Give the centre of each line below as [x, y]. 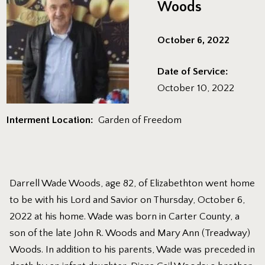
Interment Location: [51, 120]
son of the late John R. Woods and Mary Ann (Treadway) [130, 233]
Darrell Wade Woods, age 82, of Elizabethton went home [132, 183]
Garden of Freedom [139, 120]
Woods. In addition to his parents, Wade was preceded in [132, 249]
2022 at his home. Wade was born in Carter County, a [125, 216]
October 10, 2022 [196, 88]
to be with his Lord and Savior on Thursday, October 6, [127, 200]
